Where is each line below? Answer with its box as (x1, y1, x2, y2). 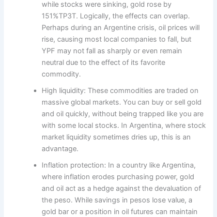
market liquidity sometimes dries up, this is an (42, 132, 191, 141)
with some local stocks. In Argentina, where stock (42, 121, 206, 130)
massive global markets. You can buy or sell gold (42, 97, 202, 107)
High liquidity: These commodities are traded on (42, 86, 199, 95)
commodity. (42, 69, 81, 78)
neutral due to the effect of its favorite (42, 58, 166, 67)
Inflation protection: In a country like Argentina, (42, 160, 196, 170)
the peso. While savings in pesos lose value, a (42, 195, 193, 204)
